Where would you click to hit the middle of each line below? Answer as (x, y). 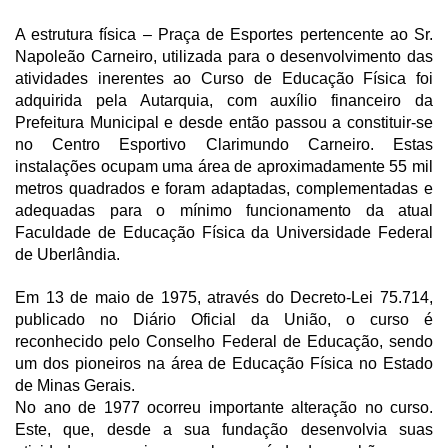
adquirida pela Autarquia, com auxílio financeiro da (224, 100)
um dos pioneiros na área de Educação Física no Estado (224, 363)
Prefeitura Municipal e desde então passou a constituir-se (224, 122)
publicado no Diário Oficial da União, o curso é (224, 319)
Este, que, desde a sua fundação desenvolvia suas (224, 429)
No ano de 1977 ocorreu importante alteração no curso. (224, 407)
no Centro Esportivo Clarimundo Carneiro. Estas (224, 144)
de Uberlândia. (69, 254)
